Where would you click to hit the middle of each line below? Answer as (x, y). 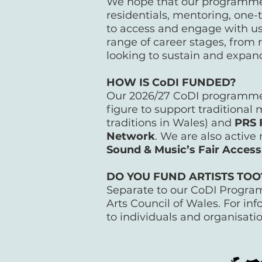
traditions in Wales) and (170, 123)
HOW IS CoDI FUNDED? (173, 82)
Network (131, 136)
